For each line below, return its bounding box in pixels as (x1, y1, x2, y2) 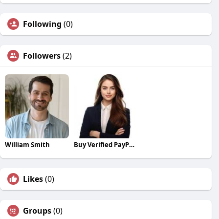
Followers (23, 50, 61, 61)
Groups (23, 205, 51, 216)
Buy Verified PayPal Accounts (129, 140, 134, 149)
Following (23, 19, 62, 29)
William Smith (5, 140, 50, 149)
